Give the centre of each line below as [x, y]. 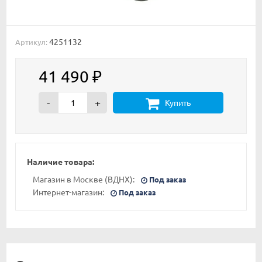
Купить [178, 103]
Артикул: [31, 42]
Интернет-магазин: [68, 192]
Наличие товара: [61, 162]
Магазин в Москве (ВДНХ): [84, 179]
